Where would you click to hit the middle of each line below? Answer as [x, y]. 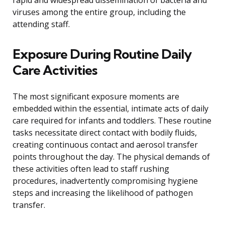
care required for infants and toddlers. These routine [112, 121]
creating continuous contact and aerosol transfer [105, 145]
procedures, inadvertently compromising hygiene [105, 181]
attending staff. [41, 24]
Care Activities [55, 70]
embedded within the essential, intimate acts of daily [110, 109]
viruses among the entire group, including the [99, 12]
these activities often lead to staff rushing [91, 169]
